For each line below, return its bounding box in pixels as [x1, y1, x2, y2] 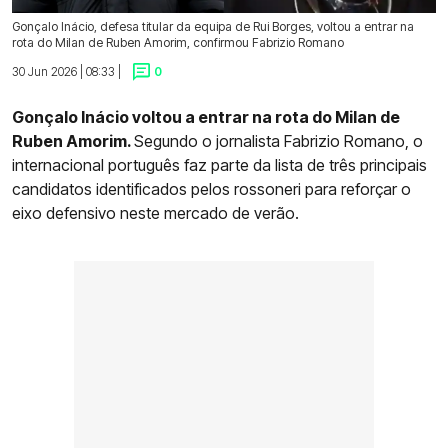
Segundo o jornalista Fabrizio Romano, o [134, 131, 423, 152]
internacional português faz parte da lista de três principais [12, 155, 427, 176]
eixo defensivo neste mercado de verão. [12, 203, 299, 224]
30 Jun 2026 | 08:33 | [12, 63, 121, 79]
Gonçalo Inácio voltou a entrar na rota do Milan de [12, 107, 400, 128]
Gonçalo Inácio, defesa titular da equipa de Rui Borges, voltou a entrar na [12, 18, 414, 34]
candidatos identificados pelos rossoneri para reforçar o [12, 179, 411, 200]
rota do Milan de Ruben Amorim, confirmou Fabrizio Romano [12, 34, 344, 50]
